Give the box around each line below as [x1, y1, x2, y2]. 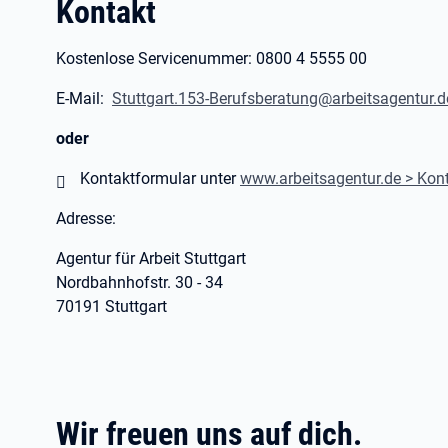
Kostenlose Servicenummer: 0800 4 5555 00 [56, 49, 367, 68]
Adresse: [56, 209, 116, 228]
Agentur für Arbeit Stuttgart [56, 249, 246, 268]
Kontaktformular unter [80, 169, 240, 188]
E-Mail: [56, 89, 112, 108]
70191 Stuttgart [56, 297, 167, 316]
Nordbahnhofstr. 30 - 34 [56, 273, 223, 292]
